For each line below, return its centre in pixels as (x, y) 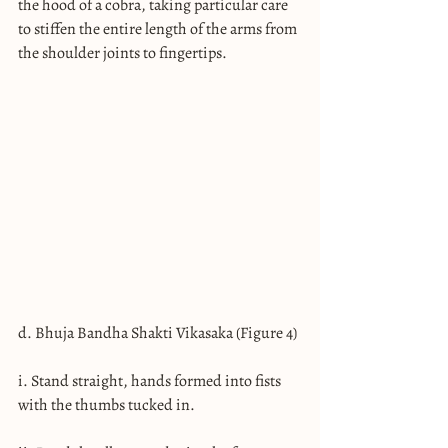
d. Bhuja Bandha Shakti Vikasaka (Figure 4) (157, 332)
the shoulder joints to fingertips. (122, 52)
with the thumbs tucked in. (106, 404)
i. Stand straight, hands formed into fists (151, 380)
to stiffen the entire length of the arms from (159, 28)
